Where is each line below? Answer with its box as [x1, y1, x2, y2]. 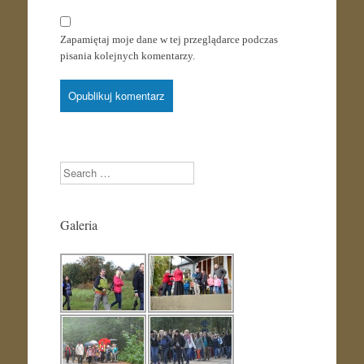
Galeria [59, 215, 97, 233]
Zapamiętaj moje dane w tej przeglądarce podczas [59, 32, 278, 45]
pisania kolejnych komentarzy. [59, 49, 195, 62]
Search [58, 162, 89, 175]
